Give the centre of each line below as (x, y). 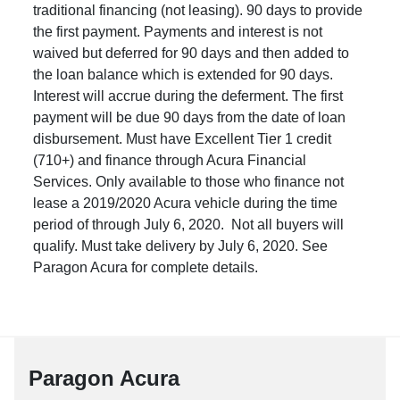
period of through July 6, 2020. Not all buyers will (189, 224)
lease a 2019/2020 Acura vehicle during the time (186, 203)
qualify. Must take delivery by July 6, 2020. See (181, 246)
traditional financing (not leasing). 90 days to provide (198, 10)
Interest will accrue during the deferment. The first (188, 96)
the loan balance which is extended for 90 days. (183, 74)
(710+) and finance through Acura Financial (170, 160)
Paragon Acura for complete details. (146, 267)
